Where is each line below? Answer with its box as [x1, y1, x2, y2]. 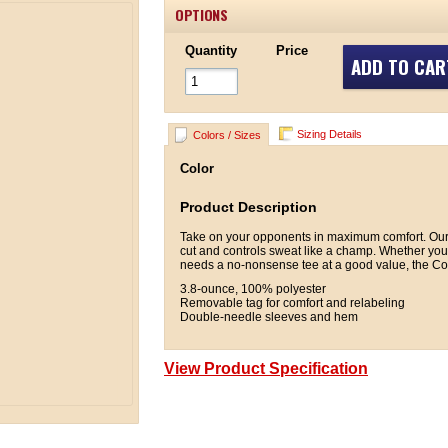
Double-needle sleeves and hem [180, 310, 358, 324]
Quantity [185, 43, 237, 58]
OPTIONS [175, 4, 228, 25]
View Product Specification [164, 360, 368, 377]
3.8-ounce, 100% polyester [180, 282, 326, 296]
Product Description [180, 199, 317, 215]
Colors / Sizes [193, 129, 261, 141]
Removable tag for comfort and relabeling [180, 296, 405, 310]
